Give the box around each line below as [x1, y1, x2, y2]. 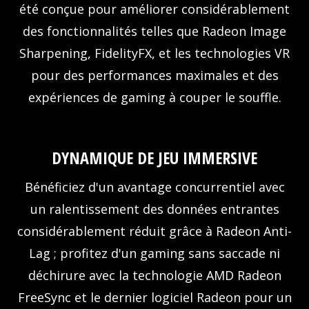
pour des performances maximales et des [30, 67, 279, 84]
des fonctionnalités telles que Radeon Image [23, 23, 286, 40]
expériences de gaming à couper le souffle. [28, 89, 281, 106]
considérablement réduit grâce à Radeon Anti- [17, 223, 292, 240]
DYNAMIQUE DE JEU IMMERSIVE [52, 146, 257, 170]
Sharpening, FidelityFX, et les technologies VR [19, 45, 290, 62]
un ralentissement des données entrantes [30, 201, 279, 218]
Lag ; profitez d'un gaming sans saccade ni [29, 245, 280, 262]
